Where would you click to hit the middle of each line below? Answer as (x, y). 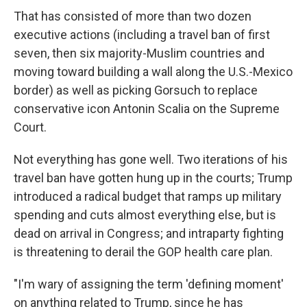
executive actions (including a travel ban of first (142, 35)
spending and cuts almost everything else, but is (145, 215)
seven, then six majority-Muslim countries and (139, 53)
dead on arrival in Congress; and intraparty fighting (149, 234)
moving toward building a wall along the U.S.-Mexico (153, 72)
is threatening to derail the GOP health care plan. (143, 252)
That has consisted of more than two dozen (133, 16)
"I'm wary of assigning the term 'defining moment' (149, 284)
